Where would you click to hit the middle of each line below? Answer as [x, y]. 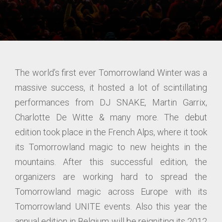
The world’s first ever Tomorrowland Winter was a [111, 73]
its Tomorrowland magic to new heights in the [111, 147]
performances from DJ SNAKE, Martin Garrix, [111, 102]
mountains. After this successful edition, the [111, 162]
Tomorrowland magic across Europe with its [111, 192]
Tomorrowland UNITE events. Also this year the [111, 206]
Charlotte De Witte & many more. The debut [111, 117]
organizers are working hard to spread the [111, 177]
